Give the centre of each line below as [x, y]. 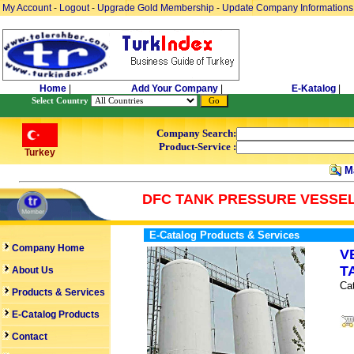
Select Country [60, 101]
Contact [30, 337]
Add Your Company [176, 88]
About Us [32, 270]
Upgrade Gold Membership [157, 8]
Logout [74, 8]
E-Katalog [314, 88]
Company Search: [196, 133]
